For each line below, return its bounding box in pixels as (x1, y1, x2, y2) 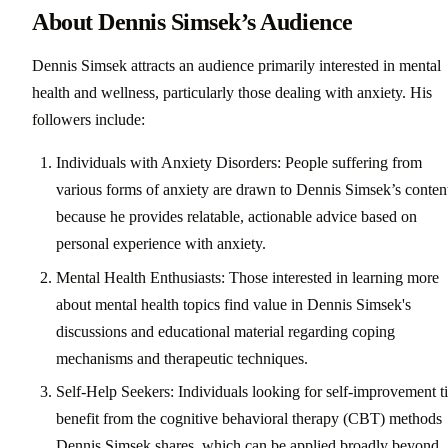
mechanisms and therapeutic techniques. (56, 349, 308, 367)
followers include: (32, 111, 145, 129)
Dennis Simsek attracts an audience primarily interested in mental (32, 57, 441, 75)
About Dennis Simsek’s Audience (32, 9, 353, 36)
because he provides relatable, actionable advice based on (56, 208, 417, 226)
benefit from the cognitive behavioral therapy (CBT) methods (56, 410, 442, 428)
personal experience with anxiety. (56, 235, 266, 253)
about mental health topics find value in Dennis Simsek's (56, 295, 411, 313)
